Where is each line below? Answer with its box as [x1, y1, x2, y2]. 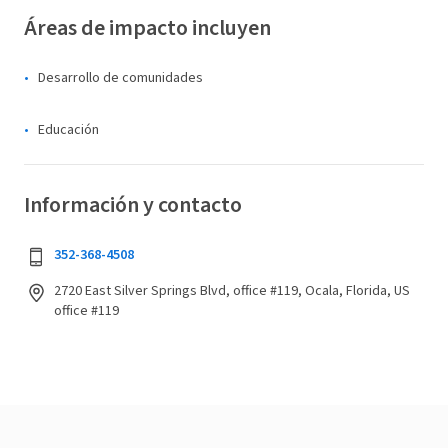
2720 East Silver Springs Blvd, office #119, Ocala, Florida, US [54, 281, 410, 301]
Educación [38, 120, 99, 140]
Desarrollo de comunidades [38, 68, 203, 88]
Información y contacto [24, 189, 242, 221]
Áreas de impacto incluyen [24, 12, 271, 44]
